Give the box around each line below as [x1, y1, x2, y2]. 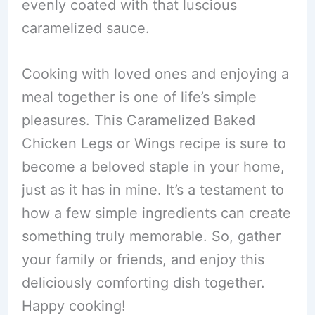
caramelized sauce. [21, 20, 150, 37]
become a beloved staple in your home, [21, 158, 285, 175]
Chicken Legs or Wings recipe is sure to [21, 135, 286, 152]
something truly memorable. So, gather [21, 228, 281, 245]
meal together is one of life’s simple [21, 89, 257, 105]
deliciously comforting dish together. [21, 274, 265, 291]
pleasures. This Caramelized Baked [21, 112, 255, 129]
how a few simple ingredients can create [21, 205, 291, 221]
